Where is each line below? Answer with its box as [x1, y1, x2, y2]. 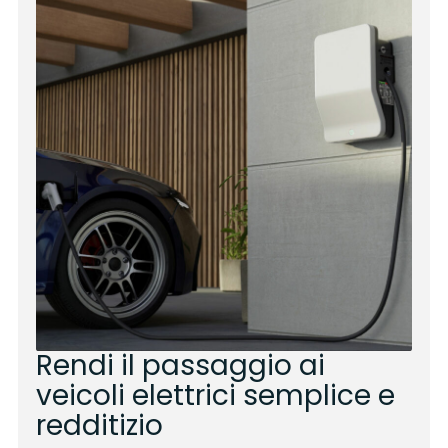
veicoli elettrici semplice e [35, 375, 395, 415]
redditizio [35, 405, 163, 445]
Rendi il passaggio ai [35, 345, 325, 385]
